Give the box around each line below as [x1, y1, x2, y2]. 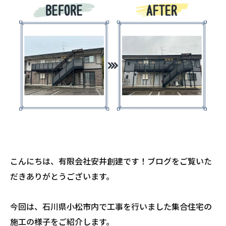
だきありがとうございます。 [10, 170, 114, 183]
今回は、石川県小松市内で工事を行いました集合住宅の [10, 200, 212, 213]
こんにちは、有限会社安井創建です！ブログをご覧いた [10, 155, 212, 167]
